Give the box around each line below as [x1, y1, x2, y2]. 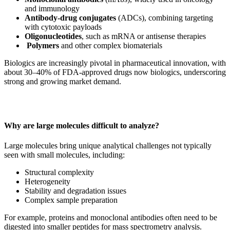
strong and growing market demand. [4, 77, 121, 86]
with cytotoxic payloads [25, 23, 102, 32]
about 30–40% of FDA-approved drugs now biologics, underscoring [4, 68, 226, 77]
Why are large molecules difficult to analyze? [4, 121, 159, 130]
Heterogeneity [25, 177, 70, 186]
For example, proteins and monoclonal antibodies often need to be [4, 213, 217, 222]
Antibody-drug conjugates [25, 13, 116, 23]
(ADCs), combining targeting [116, 13, 213, 23]
